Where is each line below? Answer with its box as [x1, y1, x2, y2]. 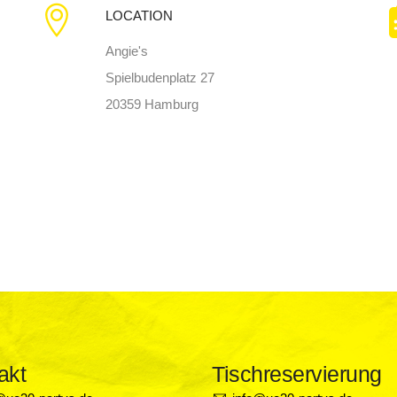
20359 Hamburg [105, 97, 198, 113]
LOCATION [105, 8, 173, 24]
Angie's [105, 43, 148, 59]
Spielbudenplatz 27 [105, 70, 214, 86]
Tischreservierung [212, 361, 382, 386]
